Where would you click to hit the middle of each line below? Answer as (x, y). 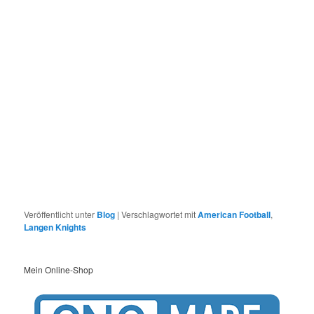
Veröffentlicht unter (60, 214)
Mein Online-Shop (59, 269)
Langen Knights (55, 227)
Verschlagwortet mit (159, 214)
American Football (234, 214)
